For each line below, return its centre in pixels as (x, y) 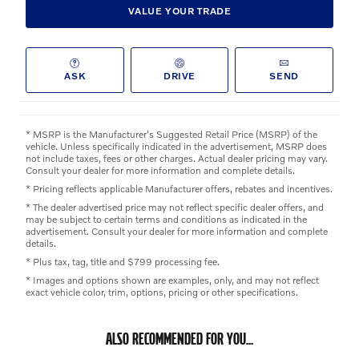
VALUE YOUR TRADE (179, 11)
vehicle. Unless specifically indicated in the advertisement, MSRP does (176, 146)
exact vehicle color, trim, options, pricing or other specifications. (162, 292)
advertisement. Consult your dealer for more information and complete (177, 231)
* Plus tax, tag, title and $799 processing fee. (123, 261)
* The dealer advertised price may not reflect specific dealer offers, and (175, 207)
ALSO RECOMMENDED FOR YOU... (179, 338)
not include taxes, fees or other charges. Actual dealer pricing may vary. (177, 158)
